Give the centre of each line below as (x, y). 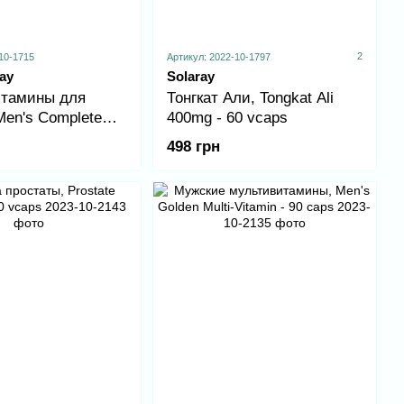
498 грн (193, 146)
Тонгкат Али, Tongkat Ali (250, 97)
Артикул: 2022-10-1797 (218, 56)
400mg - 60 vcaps (227, 117)
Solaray (190, 76)
